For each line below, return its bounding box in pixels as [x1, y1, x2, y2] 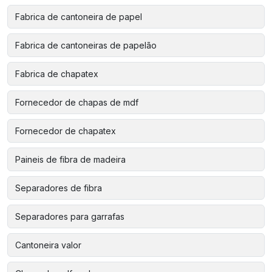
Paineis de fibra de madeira [15, 154, 126, 165]
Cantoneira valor [15, 239, 81, 250]
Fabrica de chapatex [15, 68, 98, 79]
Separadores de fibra [15, 182, 102, 193]
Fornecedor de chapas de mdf [15, 97, 138, 107]
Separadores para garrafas [15, 211, 124, 222]
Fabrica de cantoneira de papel [15, 11, 142, 22]
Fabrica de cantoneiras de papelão [15, 39, 157, 50]
